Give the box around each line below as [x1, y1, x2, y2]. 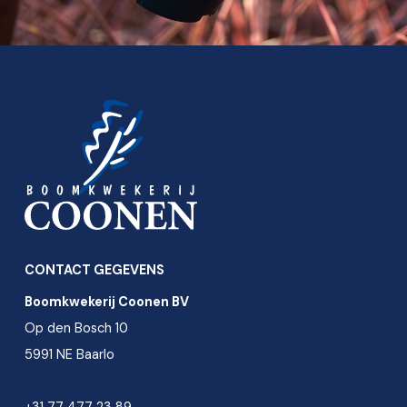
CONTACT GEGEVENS [25, 261, 164, 278]
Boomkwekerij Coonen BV [25, 293, 189, 310]
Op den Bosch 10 [25, 319, 128, 336]
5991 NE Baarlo [25, 345, 114, 362]
